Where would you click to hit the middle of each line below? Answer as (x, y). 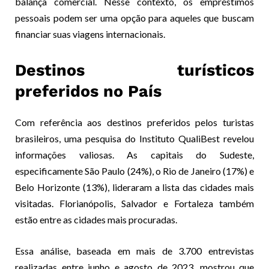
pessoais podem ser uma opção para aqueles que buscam (134, 18)
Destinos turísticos (134, 70)
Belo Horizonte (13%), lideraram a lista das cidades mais (134, 187)
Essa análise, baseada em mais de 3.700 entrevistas (134, 251)
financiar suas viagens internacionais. (90, 34)
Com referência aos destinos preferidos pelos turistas (134, 122)
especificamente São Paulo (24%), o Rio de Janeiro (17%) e (134, 171)
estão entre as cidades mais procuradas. (96, 219)
